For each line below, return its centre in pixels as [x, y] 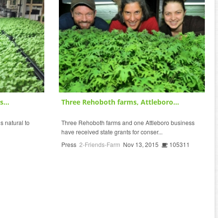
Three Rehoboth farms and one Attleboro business [128, 122]
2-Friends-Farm [100, 144]
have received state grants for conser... [112, 131]
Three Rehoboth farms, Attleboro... [120, 102]
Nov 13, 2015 [141, 144]
